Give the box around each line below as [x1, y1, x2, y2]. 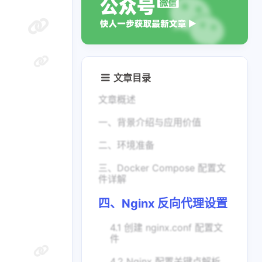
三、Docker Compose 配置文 [98, 162, 226, 174]
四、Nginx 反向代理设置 [98, 196, 227, 211]
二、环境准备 [98, 139, 154, 151]
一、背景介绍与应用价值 [98, 116, 201, 128]
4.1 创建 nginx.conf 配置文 [110, 222, 223, 233]
